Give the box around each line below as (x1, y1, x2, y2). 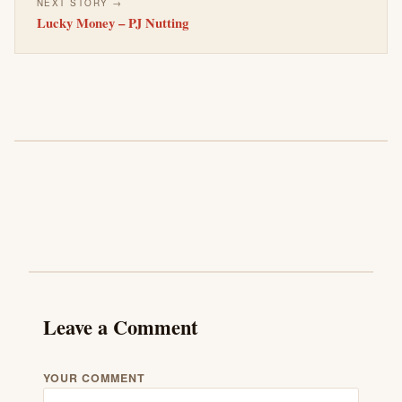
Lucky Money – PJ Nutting (37, 13, 188, 32)
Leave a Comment (43, 311, 197, 342)
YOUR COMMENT (43, 369, 145, 386)
